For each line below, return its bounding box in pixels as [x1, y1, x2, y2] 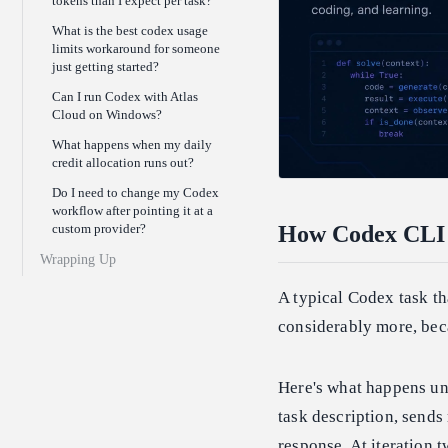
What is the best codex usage [52, 23, 208, 39]
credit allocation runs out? [52, 155, 194, 171]
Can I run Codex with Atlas [52, 89, 198, 105]
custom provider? [52, 221, 146, 237]
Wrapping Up [40, 252, 116, 268]
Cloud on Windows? [52, 107, 162, 123]
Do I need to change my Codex [52, 185, 219, 201]
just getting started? [52, 59, 159, 75]
